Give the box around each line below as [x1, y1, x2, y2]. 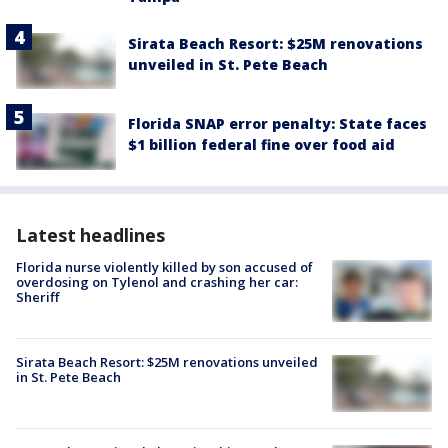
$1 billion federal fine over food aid [128, 135, 395, 155]
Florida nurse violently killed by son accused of [16, 257, 313, 276]
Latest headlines [16, 222, 165, 247]
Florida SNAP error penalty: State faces [128, 114, 427, 134]
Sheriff [16, 287, 59, 306]
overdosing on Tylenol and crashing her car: [16, 272, 298, 291]
